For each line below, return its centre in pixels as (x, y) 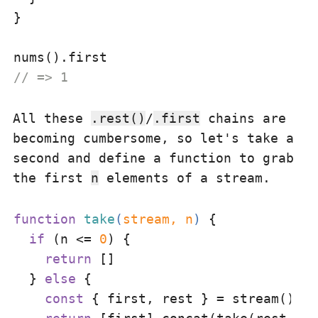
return (68, 259)
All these (52, 118)
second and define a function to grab (153, 158)
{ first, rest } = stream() (189, 298)
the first (52, 178)
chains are (243, 118)
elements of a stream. (185, 178)
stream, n (158, 219)
